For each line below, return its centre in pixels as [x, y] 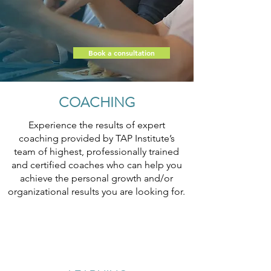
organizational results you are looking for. [96, 191]
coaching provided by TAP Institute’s [96, 138]
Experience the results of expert [96, 125]
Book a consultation [122, 53]
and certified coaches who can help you [96, 165]
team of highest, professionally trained [96, 152]
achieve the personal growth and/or [96, 178]
